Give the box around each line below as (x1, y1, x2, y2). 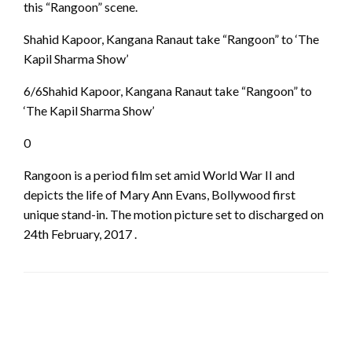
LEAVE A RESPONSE (24, 320, 151, 338)
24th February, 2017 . (24, 225, 137, 241)
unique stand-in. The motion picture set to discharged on (24, 206, 324, 222)
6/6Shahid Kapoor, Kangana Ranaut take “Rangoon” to (24, 82, 312, 98)
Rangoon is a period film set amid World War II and (24, 167, 295, 182)
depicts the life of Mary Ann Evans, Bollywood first (24, 186, 295, 202)
